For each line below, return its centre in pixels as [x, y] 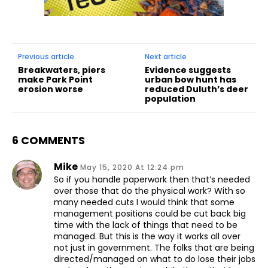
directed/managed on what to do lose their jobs [155, 259]
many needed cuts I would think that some [144, 202]
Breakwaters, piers [62, 70]
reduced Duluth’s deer [197, 89]
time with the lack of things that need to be [146, 225]
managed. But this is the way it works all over [147, 237]
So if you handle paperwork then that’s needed [152, 180]
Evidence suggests [188, 70]
